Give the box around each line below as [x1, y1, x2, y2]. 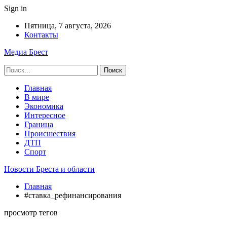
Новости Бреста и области [4, 165, 95, 173]
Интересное [24, 111, 65, 120]
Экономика [24, 102, 63, 110]
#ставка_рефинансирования [24, 191, 121, 200]
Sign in [4, 4, 27, 13]
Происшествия [24, 129, 75, 138]
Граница [24, 120, 53, 129]
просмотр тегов [4, 208, 58, 217]
